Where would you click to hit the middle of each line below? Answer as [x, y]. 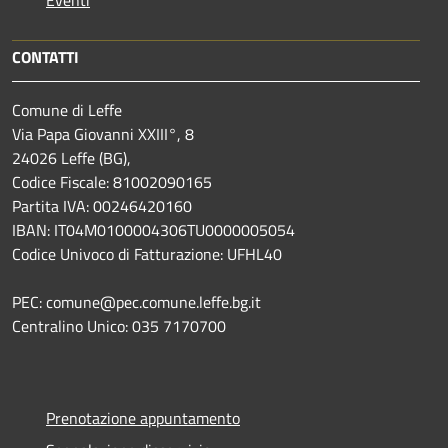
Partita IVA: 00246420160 [102, 205]
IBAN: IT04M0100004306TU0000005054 [153, 229]
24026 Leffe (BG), [71, 157]
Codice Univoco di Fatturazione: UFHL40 [147, 253]
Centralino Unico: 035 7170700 [119, 325]
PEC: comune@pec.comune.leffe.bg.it [136, 301]
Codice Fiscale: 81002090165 [112, 181]
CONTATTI [45, 56]
